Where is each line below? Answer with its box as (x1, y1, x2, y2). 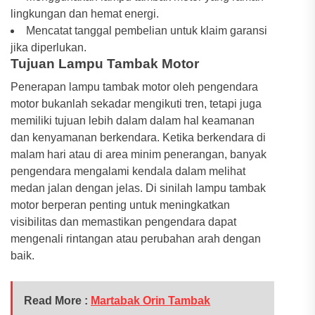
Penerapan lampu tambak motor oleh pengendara (11, 80, 258, 93)
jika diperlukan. (11, 41, 86, 53)
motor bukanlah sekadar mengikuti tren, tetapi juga (11, 97, 262, 110)
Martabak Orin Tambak (91, 294, 210, 307)
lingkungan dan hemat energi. (11, 7, 159, 20)
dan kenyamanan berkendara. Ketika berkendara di (11, 131, 266, 143)
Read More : (24, 294, 91, 307)
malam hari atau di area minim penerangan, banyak (11, 148, 266, 160)
